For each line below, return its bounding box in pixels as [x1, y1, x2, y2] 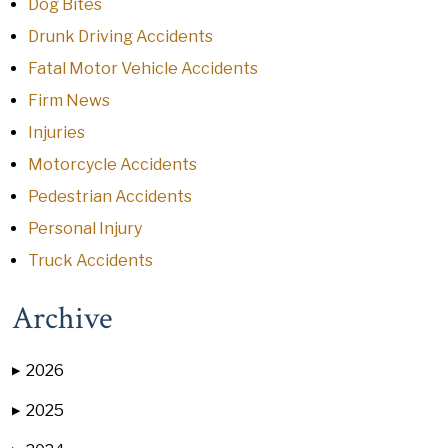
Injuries [28, 123, 85, 142]
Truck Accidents [28, 251, 153, 270]
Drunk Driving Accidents [28, 27, 213, 46]
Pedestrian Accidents [28, 187, 192, 206]
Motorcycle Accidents [28, 155, 197, 174]
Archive [12, 298, 112, 339]
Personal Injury [28, 219, 142, 238]
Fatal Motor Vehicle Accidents [28, 59, 258, 78]
